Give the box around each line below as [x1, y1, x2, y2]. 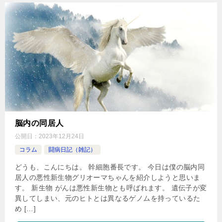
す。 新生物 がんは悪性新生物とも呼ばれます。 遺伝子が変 [15, 183, 207, 192]
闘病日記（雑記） [49, 146, 96, 153]
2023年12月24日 [39, 132, 84, 140]
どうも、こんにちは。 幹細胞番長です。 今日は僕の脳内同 [15, 163, 205, 171]
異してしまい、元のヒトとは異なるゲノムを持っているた [15, 194, 201, 202]
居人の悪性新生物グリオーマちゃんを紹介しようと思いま [15, 173, 201, 181]
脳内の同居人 [15, 118, 64, 127]
